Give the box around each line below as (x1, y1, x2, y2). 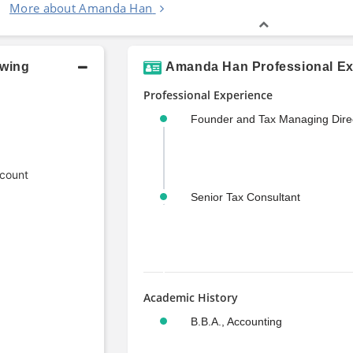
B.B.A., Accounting (190, 314, 282, 328)
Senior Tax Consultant (190, 190, 300, 203)
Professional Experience (143, 87, 273, 102)
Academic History (143, 289, 238, 305)
